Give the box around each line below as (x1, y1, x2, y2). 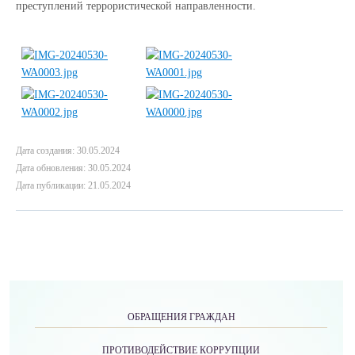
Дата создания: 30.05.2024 (16, 145, 120, 156)
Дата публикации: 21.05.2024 (16, 180, 131, 191)
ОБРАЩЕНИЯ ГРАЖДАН (127, 311, 235, 323)
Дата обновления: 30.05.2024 (16, 162, 131, 174)
